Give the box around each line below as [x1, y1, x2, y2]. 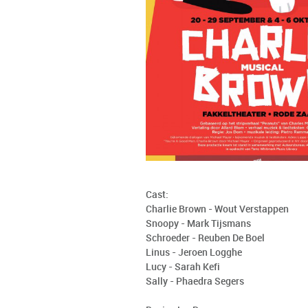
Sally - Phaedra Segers [146, 276, 244, 287]
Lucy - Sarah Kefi [146, 262, 220, 272]
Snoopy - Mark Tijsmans [146, 219, 251, 229]
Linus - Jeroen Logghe [146, 247, 242, 258]
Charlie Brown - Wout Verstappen [146, 204, 289, 214]
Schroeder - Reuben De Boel [146, 233, 265, 243]
